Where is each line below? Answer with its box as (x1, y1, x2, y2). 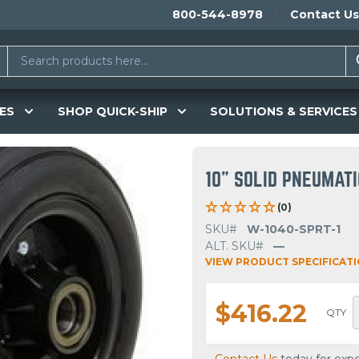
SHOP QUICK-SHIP (57, 103, 167, 119)
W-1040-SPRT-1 (247, 222, 341, 237)
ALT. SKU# (205, 239, 264, 254)
